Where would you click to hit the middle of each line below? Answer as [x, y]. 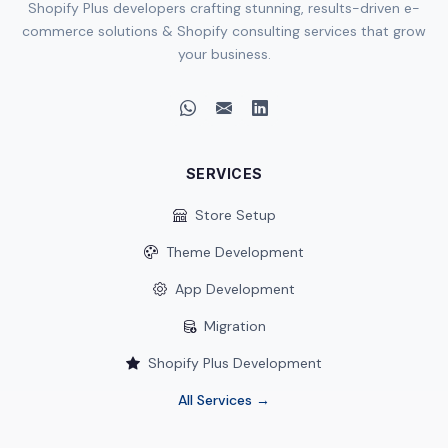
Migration [235, 326]
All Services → [224, 400]
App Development [235, 289]
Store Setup [235, 215]
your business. [224, 54]
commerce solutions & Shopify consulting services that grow [224, 31]
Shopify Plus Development [235, 363]
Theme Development [235, 252]
